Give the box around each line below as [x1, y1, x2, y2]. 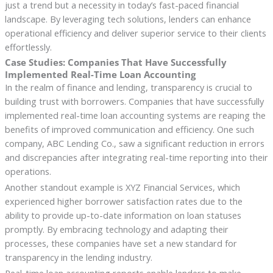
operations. [4, 165, 51, 178]
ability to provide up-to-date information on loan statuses [4, 209, 241, 222]
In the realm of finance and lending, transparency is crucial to [4, 81, 252, 94]
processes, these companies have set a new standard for [4, 237, 237, 250]
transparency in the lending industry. [4, 251, 152, 264]
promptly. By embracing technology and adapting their [4, 223, 229, 236]
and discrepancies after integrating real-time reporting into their [4, 151, 268, 164]
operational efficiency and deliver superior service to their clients [4, 27, 266, 40]
